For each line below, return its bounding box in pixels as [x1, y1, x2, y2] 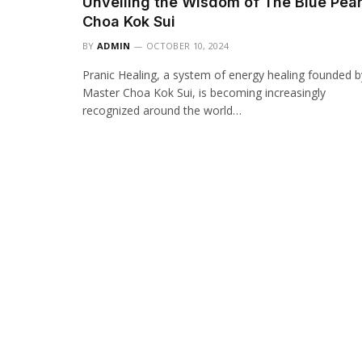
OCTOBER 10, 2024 [146, 40, 229, 53]
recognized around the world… [82, 103, 242, 119]
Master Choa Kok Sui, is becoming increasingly [82, 85, 326, 101]
